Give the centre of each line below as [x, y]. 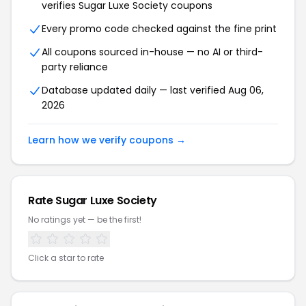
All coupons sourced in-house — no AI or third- [152, 52]
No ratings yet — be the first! [85, 220]
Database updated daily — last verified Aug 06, [153, 90]
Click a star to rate [66, 258]
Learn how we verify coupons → [107, 140]
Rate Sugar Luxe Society [93, 200]
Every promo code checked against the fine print [159, 29]
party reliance [75, 67]
